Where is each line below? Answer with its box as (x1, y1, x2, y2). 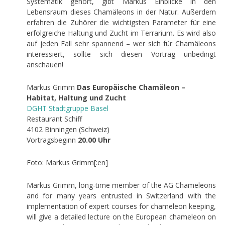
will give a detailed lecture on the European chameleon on (26, 211, 216, 221)
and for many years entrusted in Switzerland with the (26, 190, 216, 200)
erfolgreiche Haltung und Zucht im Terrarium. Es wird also (26, 28, 216, 38)
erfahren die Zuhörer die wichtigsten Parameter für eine (26, 17, 216, 27)
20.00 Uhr (77, 135, 110, 145)
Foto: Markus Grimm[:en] (26, 157, 108, 167)
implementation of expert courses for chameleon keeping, (26, 201, 216, 211)
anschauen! (26, 59, 63, 69)
